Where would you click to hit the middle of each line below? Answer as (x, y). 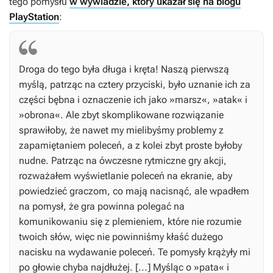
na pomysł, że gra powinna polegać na (102, 207)
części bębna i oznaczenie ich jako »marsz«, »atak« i (133, 100)
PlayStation (34, 17)
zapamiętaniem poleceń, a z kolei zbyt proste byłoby (130, 146)
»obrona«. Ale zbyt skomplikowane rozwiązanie (121, 115)
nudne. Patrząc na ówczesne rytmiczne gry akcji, (123, 161)
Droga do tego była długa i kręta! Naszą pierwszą (124, 69)
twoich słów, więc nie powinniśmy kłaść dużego (121, 237)
